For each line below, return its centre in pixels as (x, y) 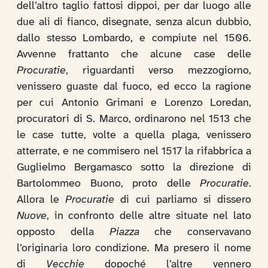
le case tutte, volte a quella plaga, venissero (134, 135)
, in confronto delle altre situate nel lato (149, 216)
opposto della (63, 232)
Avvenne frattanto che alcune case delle (134, 55)
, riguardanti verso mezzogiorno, (159, 71)
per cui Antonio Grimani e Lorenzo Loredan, (134, 103)
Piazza (124, 232)
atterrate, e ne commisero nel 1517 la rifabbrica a (134, 152)
